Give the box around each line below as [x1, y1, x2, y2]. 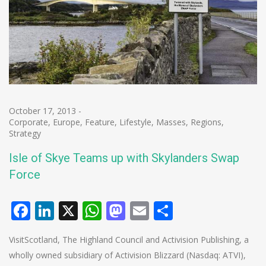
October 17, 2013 [9, 105, 76, 116]
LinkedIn [54, 198, 131, 223]
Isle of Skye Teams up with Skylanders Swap [9, 151, 239, 165]
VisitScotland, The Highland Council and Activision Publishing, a [9, 234, 249, 245]
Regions [191, 116, 221, 128]
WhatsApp [102, 198, 193, 223]
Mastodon [125, 198, 215, 223]
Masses [156, 116, 186, 128]
